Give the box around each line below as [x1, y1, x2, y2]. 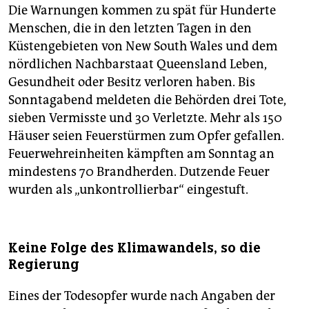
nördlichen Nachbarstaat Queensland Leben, [8, 57, 267, 72]
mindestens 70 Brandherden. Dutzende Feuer [8, 164, 270, 180]
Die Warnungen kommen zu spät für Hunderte [8, 3, 276, 19]
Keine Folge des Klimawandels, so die [8, 239, 261, 257]
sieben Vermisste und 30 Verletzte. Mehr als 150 [8, 110, 282, 126]
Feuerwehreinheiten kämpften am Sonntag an [8, 146, 275, 162]
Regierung [8, 256, 79, 274]
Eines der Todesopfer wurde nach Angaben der [8, 288, 275, 304]
